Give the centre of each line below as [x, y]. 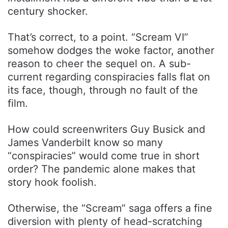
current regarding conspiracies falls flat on [109, 77]
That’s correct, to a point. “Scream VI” [98, 37]
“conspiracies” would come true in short [104, 156]
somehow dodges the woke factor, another [111, 51]
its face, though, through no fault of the [103, 90]
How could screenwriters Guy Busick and [106, 130]
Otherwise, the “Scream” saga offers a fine [110, 208]
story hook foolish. [52, 182]
